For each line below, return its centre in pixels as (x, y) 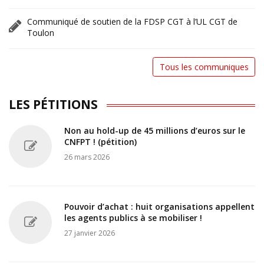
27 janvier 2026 (90, 233)
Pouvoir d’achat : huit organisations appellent (159, 206)
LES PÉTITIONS (53, 104)
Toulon (41, 32)
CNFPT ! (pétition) (100, 141)
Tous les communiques (204, 67)
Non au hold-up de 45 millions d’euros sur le (155, 130)
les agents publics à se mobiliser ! (133, 217)
